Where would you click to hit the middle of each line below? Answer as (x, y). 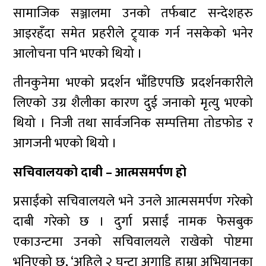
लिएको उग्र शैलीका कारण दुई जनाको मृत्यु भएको (133, 103)
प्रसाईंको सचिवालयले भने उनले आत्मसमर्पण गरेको (133, 202)
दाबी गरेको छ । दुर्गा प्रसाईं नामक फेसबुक (133, 222)
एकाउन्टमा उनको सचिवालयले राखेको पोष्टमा (133, 242)
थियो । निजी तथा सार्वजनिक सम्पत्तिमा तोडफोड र (133, 123)
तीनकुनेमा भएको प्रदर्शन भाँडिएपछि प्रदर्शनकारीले (133, 83)
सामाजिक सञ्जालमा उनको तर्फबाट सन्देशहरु (133, 13)
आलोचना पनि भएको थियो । (78, 54)
